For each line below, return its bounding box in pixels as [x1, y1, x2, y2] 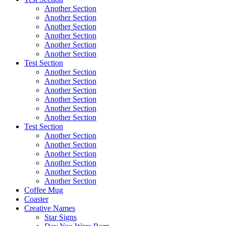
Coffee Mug [24, 186, 63, 194]
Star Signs [44, 213, 77, 221]
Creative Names [24, 204, 75, 212]
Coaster [24, 195, 48, 203]
